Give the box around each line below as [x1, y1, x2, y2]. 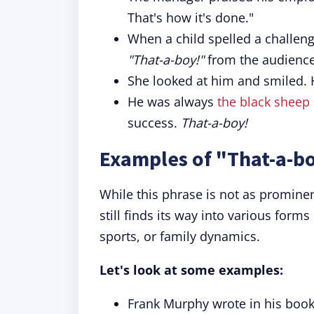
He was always [128, 93, 217, 110]
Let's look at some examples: [100, 261, 283, 278]
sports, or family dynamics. [100, 228, 260, 245]
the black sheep [217, 93, 310, 110]
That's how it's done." [128, 9, 254, 26]
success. [128, 114, 181, 131]
